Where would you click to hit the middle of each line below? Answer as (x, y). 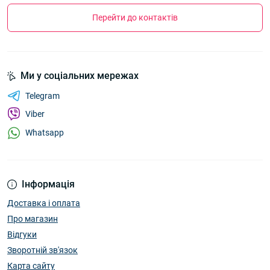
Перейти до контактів (135, 17)
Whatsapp (45, 133)
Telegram (42, 96)
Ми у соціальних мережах (80, 75)
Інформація (48, 184)
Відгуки (22, 234)
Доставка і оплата (44, 203)
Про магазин (33, 218)
